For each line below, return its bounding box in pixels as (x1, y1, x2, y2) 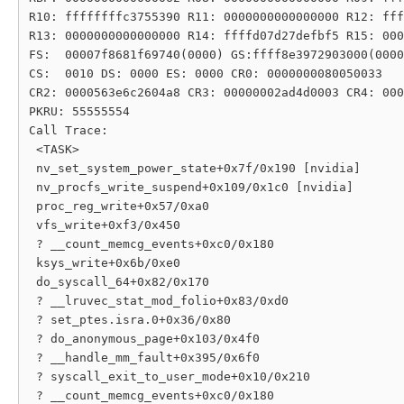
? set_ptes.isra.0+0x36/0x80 (29, 313, 231, 326)
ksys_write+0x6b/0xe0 (29, 256, 180, 270)
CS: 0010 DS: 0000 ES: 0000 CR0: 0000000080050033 (29, 67, 382, 80)
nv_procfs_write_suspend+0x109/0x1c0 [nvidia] (29, 180, 353, 194)
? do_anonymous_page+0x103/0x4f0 (29, 332, 260, 345)
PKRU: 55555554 (29, 105, 130, 118)
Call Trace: (29, 124, 108, 137)
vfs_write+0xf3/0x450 (29, 218, 180, 232)
